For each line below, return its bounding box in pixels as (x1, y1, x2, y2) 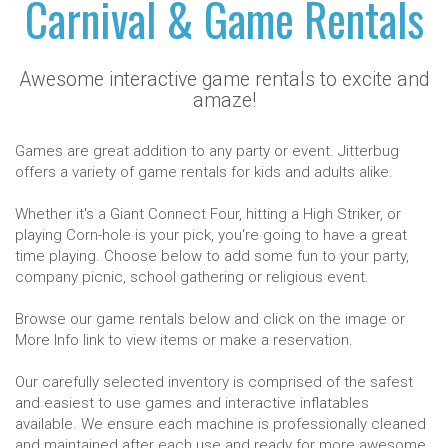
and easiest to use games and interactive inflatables (15, 394, 369, 412)
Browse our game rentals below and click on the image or (15, 310, 405, 328)
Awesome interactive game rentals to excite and (19, 68, 429, 91)
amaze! (192, 89, 256, 112)
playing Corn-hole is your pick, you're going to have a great (15, 226, 407, 244)
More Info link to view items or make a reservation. (15, 331, 353, 349)
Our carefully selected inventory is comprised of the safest (15, 373, 413, 391)
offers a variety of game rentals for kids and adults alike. (15, 163, 393, 181)
